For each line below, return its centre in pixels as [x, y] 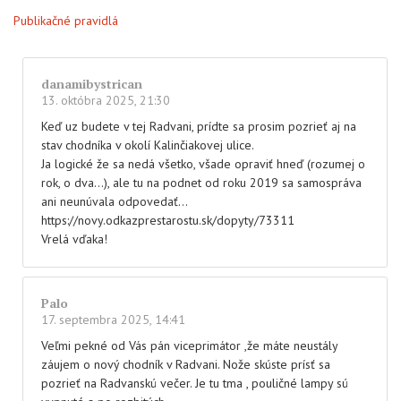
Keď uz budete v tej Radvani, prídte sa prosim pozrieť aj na [199, 127]
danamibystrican [92, 84]
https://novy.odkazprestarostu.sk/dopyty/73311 [168, 221]
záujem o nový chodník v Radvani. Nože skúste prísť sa [186, 365]
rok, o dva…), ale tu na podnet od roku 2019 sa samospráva [201, 183]
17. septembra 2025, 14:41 [113, 320]
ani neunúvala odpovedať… [115, 202]
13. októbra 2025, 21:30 [106, 101]
